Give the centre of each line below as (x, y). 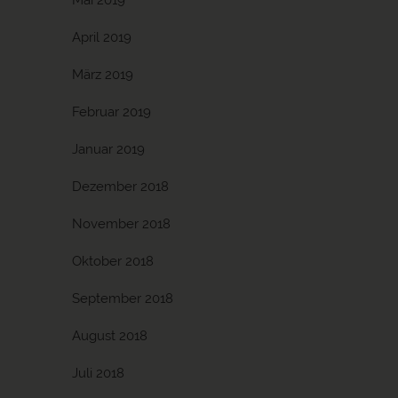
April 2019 (102, 37)
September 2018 (123, 298)
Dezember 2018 (120, 187)
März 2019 (103, 75)
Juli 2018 (98, 373)
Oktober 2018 (113, 261)
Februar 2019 (111, 112)
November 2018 (121, 224)
